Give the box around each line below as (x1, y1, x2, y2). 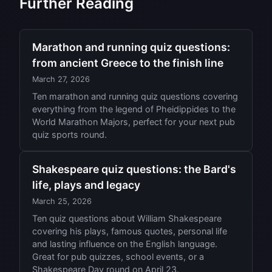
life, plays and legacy (32, 178, 140, 192)
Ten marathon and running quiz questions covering (32, 91, 238, 102)
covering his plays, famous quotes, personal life (32, 226, 227, 237)
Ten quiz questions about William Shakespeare (32, 213, 222, 224)
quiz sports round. (32, 129, 107, 140)
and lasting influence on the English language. (32, 239, 217, 250)
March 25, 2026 (32, 197, 92, 206)
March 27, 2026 (32, 75, 90, 84)
